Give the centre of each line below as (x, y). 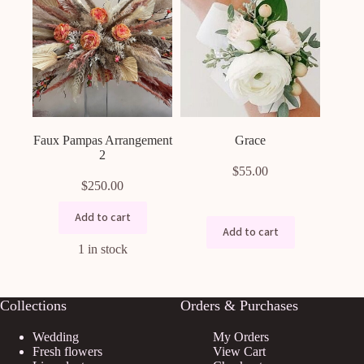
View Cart (240, 352)
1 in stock (102, 249)
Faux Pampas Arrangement (102, 141)
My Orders (241, 337)
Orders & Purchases (240, 306)
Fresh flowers (67, 352)
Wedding (56, 337)
